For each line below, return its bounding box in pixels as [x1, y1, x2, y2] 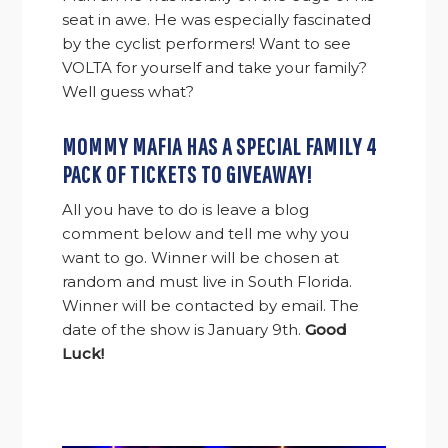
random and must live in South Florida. [62, 272, 353, 292]
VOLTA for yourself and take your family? [62, 58, 368, 78]
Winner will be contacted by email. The [62, 296, 360, 316]
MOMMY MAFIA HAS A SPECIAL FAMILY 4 [62, 132, 378, 161]
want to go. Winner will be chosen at [62, 248, 340, 268]
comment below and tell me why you [62, 224, 350, 244]
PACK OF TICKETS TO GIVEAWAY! [62, 160, 313, 189]
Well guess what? [62, 82, 199, 102]
